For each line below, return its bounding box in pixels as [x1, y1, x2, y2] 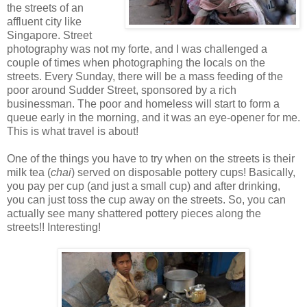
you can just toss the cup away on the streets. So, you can [7, 194, 286, 206]
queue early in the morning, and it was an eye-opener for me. [7, 112, 300, 124]
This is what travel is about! [7, 125, 138, 138]
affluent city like [7, 16, 82, 28]
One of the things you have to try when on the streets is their [7, 153, 295, 165]
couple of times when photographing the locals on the [7, 57, 265, 69]
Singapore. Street [7, 29, 92, 42]
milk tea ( [7, 167, 51, 179]
